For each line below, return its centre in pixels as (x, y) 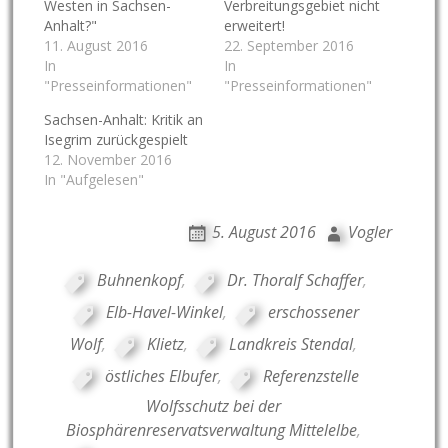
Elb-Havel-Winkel (164, 312)
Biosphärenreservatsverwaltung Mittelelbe (212, 430)
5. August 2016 (263, 232)
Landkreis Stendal (291, 344)
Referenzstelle (311, 376)
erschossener (313, 312)
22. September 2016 (288, 46)
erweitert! (254, 26)
